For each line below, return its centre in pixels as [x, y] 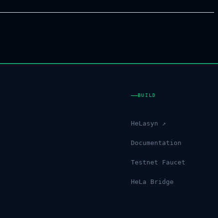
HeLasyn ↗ [144, 123]
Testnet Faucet [154, 162]
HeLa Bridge [148, 182]
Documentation [152, 143]
